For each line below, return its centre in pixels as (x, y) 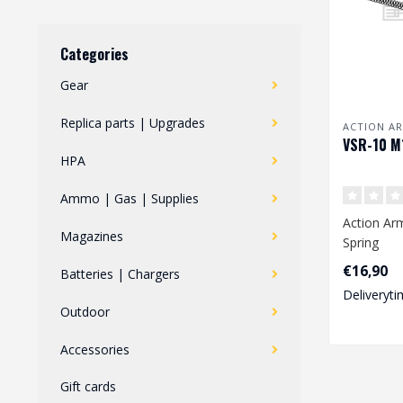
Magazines (92, 236)
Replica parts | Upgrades (133, 123)
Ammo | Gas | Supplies (130, 198)
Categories (94, 54)
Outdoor (85, 312)
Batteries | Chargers (120, 274)
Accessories (95, 349)
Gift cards (88, 386)
